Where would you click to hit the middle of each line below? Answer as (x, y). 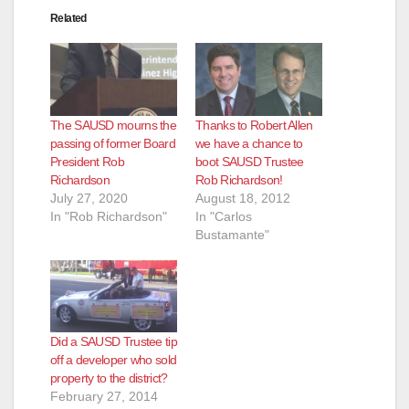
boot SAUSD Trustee (250, 161)
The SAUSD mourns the (114, 125)
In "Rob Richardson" (109, 216)
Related (68, 19)
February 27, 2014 (104, 397)
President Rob (87, 161)
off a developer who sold (114, 360)
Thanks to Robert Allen (254, 125)
